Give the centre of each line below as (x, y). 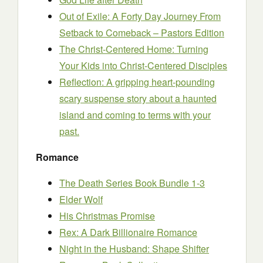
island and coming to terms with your (135, 115)
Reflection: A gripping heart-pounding (137, 82)
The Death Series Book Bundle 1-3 (132, 183)
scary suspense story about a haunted (138, 98)
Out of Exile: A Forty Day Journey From (140, 16)
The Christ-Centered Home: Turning (134, 49)
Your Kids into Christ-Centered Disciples (143, 65)
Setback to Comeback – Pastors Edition (142, 33)
